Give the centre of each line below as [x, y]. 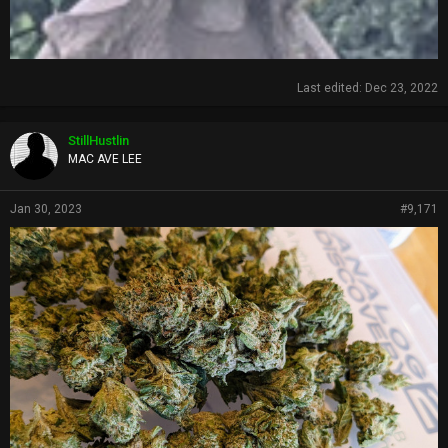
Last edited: [331, 88]
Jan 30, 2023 [46, 209]
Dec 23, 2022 [401, 88]
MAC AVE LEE [105, 159]
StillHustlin [98, 141]
